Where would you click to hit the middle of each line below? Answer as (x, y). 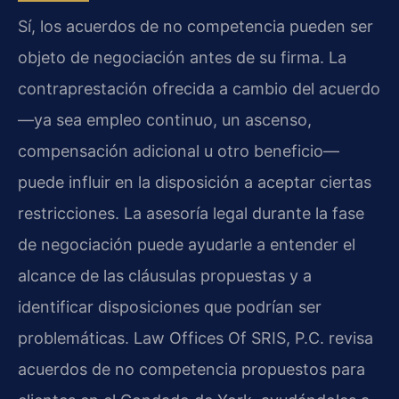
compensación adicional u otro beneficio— (179, 151)
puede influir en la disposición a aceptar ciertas (195, 183)
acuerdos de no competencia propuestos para (191, 370)
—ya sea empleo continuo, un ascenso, (165, 120)
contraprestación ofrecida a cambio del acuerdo (199, 89)
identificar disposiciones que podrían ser (170, 307)
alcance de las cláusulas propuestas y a (165, 276)
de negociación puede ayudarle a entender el (187, 245)
